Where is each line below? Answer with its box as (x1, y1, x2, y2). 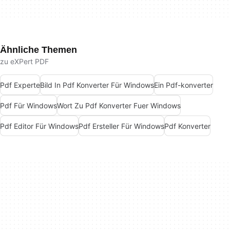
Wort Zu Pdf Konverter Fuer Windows (57, 101, 181, 110)
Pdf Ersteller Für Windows (79, 121, 164, 130)
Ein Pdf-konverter (154, 80, 213, 89)
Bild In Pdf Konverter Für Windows (40, 80, 154, 89)
